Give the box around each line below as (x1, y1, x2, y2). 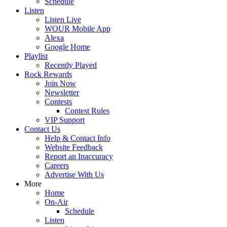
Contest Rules (65, 106, 109, 115)
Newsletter (45, 88, 79, 97)
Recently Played (45, 61, 97, 69)
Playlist (24, 52, 48, 60)
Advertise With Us (45, 170, 104, 179)
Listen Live (45, 15, 81, 24)
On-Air (45, 198, 68, 206)
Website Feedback (45, 143, 103, 152)
